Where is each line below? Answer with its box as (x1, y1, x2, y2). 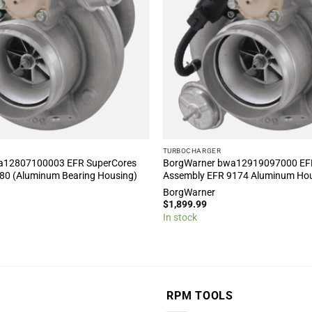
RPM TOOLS (166, 289, 233, 302)
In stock (162, 212, 197, 224)
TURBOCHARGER (162, 146, 221, 155)
